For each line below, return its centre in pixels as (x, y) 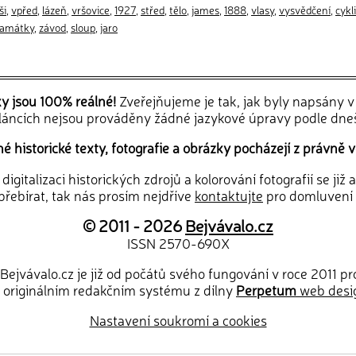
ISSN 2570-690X (178, 242)
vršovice (91, 10)
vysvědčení (305, 10)
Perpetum (266, 290)
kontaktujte (229, 195)
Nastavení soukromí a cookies (178, 320)
